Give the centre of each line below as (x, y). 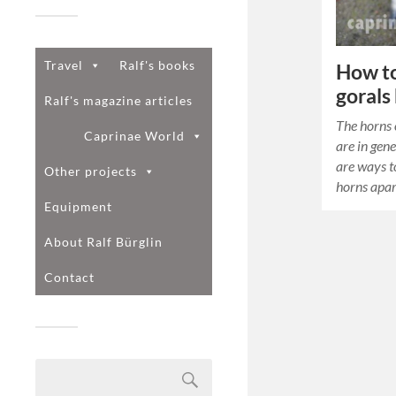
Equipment (78, 206)
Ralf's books (157, 65)
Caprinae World (134, 135)
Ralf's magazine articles (118, 100)
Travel (64, 65)
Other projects (91, 171)
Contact (69, 277)
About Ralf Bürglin (103, 241)
